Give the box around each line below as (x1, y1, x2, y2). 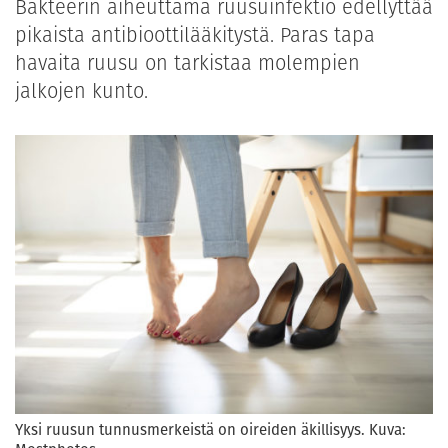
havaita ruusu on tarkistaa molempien (15, 49, 360, 78)
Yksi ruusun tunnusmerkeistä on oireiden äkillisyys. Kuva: (15, 418, 406, 440)
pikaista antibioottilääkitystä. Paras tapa (15, 21, 375, 50)
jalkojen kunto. (15, 77, 148, 106)
